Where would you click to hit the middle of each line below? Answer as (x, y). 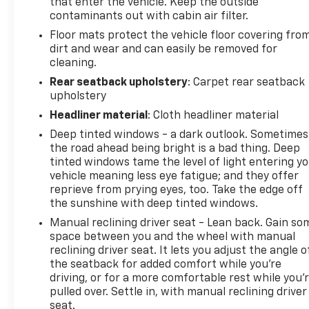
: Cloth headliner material (213, 116)
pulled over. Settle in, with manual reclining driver (179, 293)
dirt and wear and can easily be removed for (164, 50)
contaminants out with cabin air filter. (149, 17)
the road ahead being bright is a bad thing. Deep (175, 149)
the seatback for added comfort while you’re (166, 265)
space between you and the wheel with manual (173, 238)
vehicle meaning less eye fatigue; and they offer (175, 177)
